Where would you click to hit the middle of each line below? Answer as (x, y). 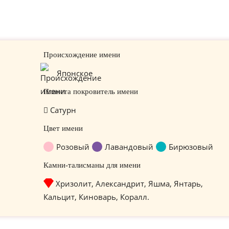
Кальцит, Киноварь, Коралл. (96, 197)
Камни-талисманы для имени (92, 165)
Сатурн (62, 110)
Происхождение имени (82, 55)
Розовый (73, 147)
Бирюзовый (191, 147)
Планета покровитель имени (90, 91)
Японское (74, 73)
